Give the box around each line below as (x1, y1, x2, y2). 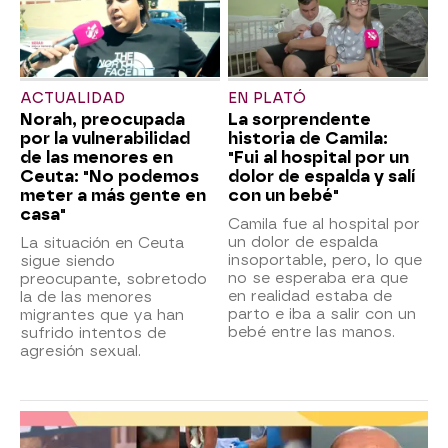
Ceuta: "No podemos (20, 167, 199, 187)
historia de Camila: (228, 129, 388, 149)
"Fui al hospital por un (228, 148, 409, 168)
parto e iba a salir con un (228, 305, 416, 324)
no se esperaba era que (228, 269, 408, 288)
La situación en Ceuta (20, 234, 184, 253)
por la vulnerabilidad (20, 129, 190, 149)
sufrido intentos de (20, 324, 166, 343)
